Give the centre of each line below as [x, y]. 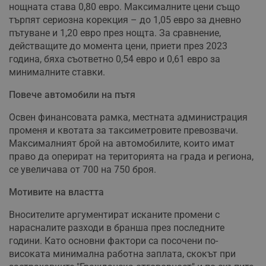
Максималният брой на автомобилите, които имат [122, 144]
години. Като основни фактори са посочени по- [113, 241]
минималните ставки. [57, 72]
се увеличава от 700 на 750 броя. [83, 170]
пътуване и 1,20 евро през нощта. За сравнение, [115, 33]
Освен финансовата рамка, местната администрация [128, 118]
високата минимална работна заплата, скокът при [122, 254]
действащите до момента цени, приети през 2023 [118, 46]
